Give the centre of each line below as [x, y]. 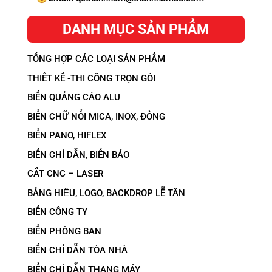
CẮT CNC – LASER [65, 174]
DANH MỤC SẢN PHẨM [136, 30]
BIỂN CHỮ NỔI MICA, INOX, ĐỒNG [96, 116]
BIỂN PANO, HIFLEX [66, 135]
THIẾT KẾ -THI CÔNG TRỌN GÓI [91, 78]
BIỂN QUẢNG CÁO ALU [73, 97]
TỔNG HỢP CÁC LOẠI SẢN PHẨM [96, 59]
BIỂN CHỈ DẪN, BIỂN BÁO [78, 155]
